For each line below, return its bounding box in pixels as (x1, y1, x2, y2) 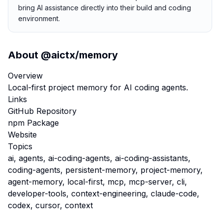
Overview (8, 71, 43, 81)
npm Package (8, 118, 59, 128)
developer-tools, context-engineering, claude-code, (8, 189, 199, 198)
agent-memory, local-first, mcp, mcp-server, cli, (8, 177, 187, 187)
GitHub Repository (8, 106, 77, 116)
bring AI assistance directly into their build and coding (18, 3, 191, 12)
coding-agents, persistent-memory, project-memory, (8, 165, 203, 175)
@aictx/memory (41, 49, 118, 61)
